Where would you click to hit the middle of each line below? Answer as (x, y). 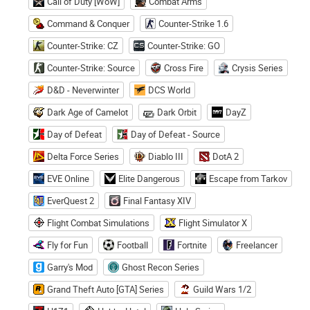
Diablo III (166, 156)
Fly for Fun (67, 245)
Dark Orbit (177, 112)
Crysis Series (258, 67)
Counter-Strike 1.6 (193, 23)
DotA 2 (226, 156)
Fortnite (192, 245)
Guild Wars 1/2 (222, 289)
